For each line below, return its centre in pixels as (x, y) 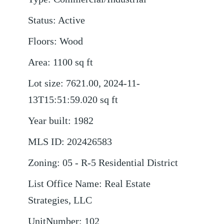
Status (41, 20)
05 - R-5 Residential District (120, 163)
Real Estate (128, 184)
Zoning (43, 163)
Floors (41, 41)
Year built (48, 121)
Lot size (44, 83)
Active (72, 20)
